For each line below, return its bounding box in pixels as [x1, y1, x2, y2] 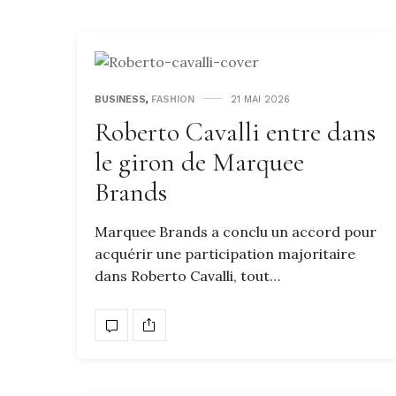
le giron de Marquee [95, 145, 304, 179]
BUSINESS [95, 93, 146, 105]
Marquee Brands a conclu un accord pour [95, 222, 377, 240]
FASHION [151, 93, 194, 105]
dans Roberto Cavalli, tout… [95, 266, 280, 285]
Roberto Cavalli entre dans [95, 115, 376, 148]
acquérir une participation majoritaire [95, 244, 355, 263]
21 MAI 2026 [231, 93, 290, 105]
